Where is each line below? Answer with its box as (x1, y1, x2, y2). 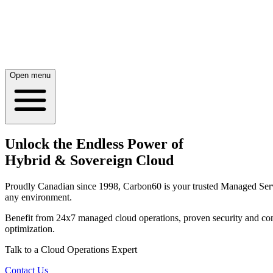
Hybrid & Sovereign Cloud (5, 152, 174, 169)
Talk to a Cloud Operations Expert (5, 244, 137, 255)
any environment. (5, 192, 72, 203)
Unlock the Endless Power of (5, 136, 183, 152)
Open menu (10, 70, 51, 80)
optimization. (5, 224, 55, 235)
